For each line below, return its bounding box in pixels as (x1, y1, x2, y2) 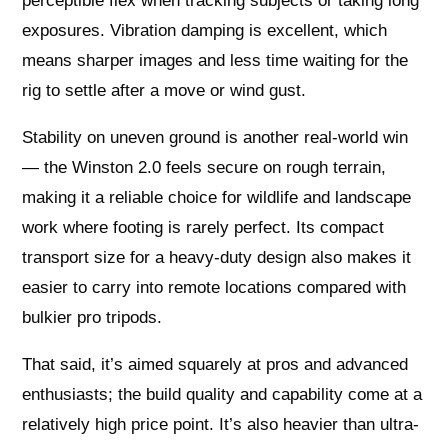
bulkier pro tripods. (22, 308, 163, 328)
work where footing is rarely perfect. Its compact (22, 218, 385, 238)
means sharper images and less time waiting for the (22, 51, 409, 71)
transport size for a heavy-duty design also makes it (22, 248, 412, 268)
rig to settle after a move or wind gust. (22, 81, 307, 101)
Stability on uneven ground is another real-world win (22, 128, 409, 148)
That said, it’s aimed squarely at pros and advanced (22, 355, 409, 375)
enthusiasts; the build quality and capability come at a (22, 385, 423, 405)
